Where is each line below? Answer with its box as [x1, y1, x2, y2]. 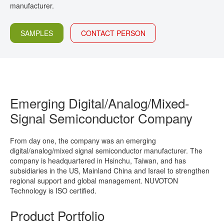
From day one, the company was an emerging [10, 135, 156, 145]
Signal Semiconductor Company [10, 108, 192, 127]
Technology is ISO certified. [10, 185, 96, 195]
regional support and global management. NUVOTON [10, 175, 178, 185]
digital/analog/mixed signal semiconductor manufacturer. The [10, 145, 202, 155]
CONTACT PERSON [81, 28, 145, 38]
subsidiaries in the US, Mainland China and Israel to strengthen [10, 165, 209, 175]
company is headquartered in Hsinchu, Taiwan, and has [10, 155, 186, 165]
